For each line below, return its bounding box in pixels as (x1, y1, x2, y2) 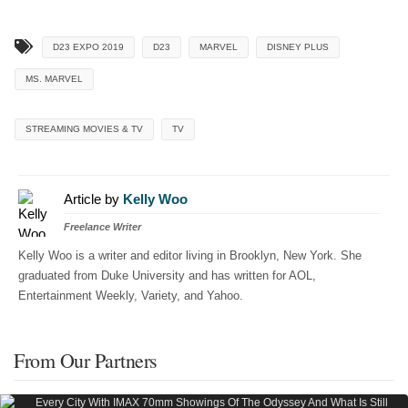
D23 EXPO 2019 (53, 42, 124, 53)
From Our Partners (14, 347, 158, 374)
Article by (64, 191, 123, 208)
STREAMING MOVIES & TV (25, 124, 143, 135)
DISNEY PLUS (267, 42, 329, 53)
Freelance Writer (64, 221, 141, 233)
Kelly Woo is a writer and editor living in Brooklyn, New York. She (18, 249, 362, 263)
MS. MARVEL (25, 74, 83, 85)
